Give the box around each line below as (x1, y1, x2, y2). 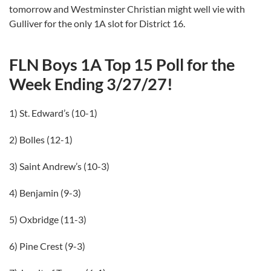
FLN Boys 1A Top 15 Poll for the (9, 54, 235, 74)
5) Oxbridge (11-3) (9, 214, 87, 225)
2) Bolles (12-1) (9, 134, 73, 145)
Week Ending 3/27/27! (9, 74, 173, 94)
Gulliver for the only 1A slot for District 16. (9, 18, 185, 29)
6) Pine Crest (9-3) (9, 240, 85, 252)
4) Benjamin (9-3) (9, 187, 81, 198)
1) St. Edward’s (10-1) (9, 107, 97, 119)
